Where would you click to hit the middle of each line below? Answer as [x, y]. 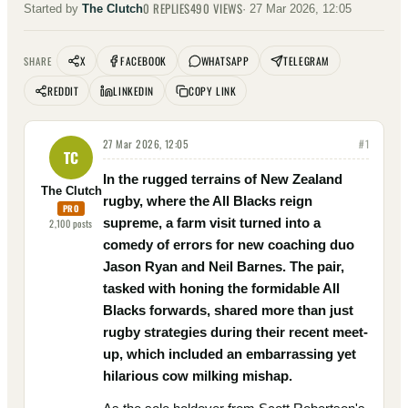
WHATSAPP [225, 61]
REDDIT [63, 91]
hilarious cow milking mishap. [198, 376]
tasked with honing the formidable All [221, 288]
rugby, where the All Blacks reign [208, 201]
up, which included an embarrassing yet [229, 354]
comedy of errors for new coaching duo [229, 245]
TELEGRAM [306, 61]
